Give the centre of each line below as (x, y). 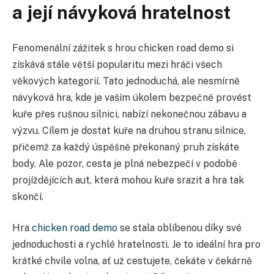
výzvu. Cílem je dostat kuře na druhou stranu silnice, (129, 130)
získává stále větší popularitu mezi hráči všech (117, 64)
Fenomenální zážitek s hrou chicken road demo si (123, 48)
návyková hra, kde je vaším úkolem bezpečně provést (132, 97)
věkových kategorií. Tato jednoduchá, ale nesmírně (126, 81)
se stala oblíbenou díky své (180, 228)
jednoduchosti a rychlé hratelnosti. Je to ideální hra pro (136, 245)
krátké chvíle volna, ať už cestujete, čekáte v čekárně (132, 261)
